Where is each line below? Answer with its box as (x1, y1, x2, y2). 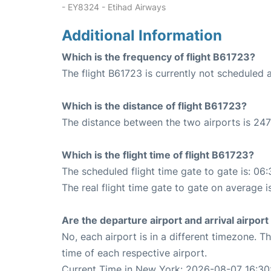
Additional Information (62, 27, 222, 44)
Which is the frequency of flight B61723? (62, 51, 255, 63)
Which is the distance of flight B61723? (62, 100, 247, 112)
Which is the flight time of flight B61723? (62, 149, 254, 161)
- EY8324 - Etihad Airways (62, 2, 166, 12)
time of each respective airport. (62, 247, 207, 259)
